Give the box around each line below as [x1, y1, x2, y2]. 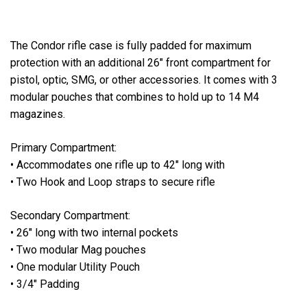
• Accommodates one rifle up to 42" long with [10, 158, 225, 172]
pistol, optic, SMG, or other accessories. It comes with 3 [10, 73, 278, 87]
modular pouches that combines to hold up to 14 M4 [10, 90, 259, 104]
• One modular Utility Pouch [10, 260, 140, 274]
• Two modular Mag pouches [10, 243, 146, 257]
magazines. [10, 108, 65, 121]
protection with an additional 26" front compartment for [10, 56, 271, 70]
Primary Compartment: [10, 141, 116, 155]
